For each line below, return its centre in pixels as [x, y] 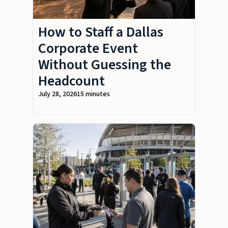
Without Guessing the [105, 64]
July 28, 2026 [58, 94]
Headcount [72, 81]
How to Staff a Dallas [101, 32]
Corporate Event [88, 48]
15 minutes [93, 94]
